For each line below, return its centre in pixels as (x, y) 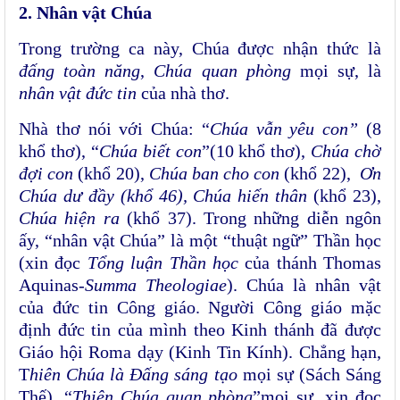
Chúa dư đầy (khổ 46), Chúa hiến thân (163, 196)
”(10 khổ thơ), (256, 151)
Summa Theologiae (156, 285)
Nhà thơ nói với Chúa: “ (114, 129)
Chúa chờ (346, 151)
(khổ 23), (345, 196)
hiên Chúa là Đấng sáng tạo (136, 375)
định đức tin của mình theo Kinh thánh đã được (200, 330)
